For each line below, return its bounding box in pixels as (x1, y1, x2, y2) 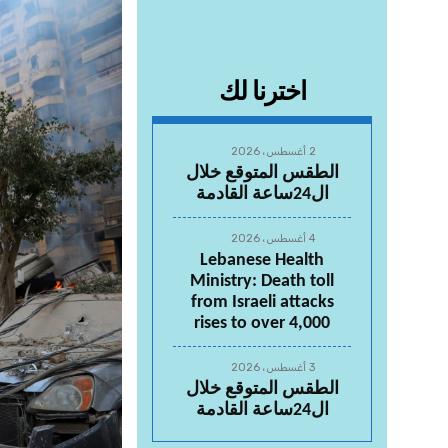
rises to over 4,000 (194, 314, 330, 333)
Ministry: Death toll (190, 272, 334, 291)
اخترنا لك (218, 80, 306, 107)
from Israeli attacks (190, 293, 334, 312)
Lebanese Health (200, 251, 324, 270)
